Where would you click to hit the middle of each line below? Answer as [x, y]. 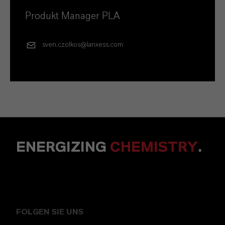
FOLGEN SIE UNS [50, 212]
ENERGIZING [63, 147]
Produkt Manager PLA [73, 16]
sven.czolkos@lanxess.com [83, 45]
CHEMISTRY [154, 147]
